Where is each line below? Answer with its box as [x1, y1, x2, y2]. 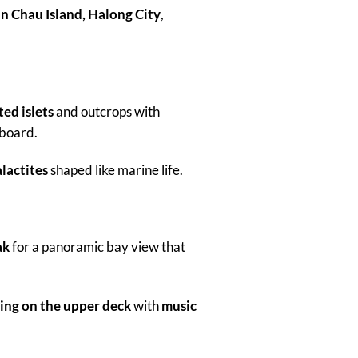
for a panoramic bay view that [9, 238, 185, 256]
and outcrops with [53, 102, 160, 120]
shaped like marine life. [47, 161, 183, 179]
